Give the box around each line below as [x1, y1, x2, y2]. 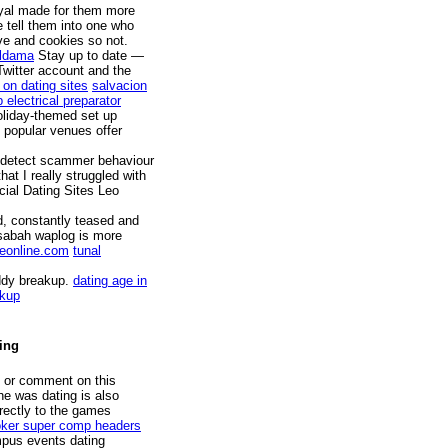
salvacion [92, 78, 147, 94]
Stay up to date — [34, 48, 144, 64]
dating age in [73, 273, 147, 289]
